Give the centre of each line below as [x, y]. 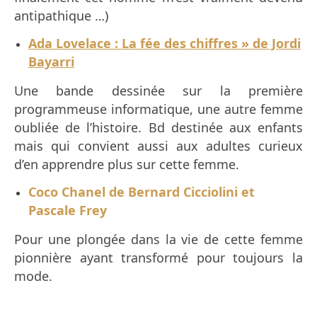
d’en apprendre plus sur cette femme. [127, 165]
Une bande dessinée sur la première [158, 91]
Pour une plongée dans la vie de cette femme [158, 240]
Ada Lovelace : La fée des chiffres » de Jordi [165, 44]
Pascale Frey [68, 211]
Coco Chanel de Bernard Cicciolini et [142, 192]
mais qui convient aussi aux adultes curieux [158, 146]
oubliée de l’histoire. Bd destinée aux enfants [158, 128]
